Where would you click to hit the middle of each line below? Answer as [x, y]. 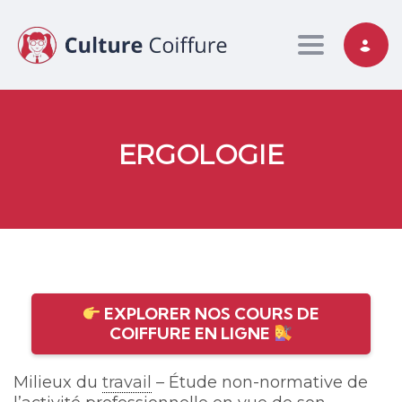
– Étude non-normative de [260, 383]
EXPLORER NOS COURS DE [210, 314]
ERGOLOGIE [201, 155]
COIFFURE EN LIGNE [192, 334]
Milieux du [58, 383]
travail [127, 383]
